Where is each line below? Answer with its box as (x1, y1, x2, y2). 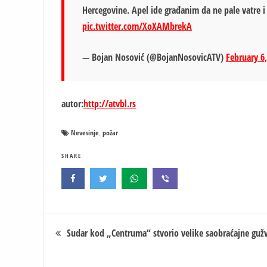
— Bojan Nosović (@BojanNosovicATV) (82, 50, 226, 64)
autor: (61, 97, 83, 110)
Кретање (43, 215, 111, 241)
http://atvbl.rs (83, 97, 136, 110)
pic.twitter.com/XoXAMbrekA (82, 19, 192, 33)
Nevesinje (71, 127, 99, 138)
